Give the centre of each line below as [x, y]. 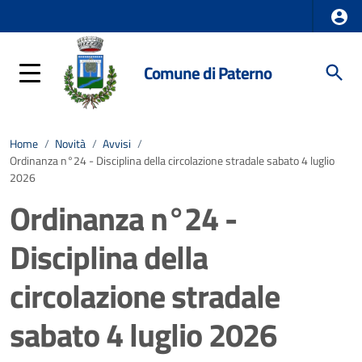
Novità [70, 144]
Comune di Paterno [208, 72]
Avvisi [117, 144]
